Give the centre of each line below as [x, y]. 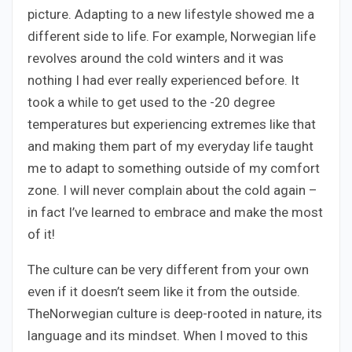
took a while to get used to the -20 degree [151, 102]
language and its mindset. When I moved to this [168, 335]
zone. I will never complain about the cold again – [172, 190]
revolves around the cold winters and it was [156, 58]
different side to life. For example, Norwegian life [172, 36]
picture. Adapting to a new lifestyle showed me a [171, 14]
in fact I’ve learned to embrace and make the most [175, 212]
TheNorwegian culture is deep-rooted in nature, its [175, 313]
